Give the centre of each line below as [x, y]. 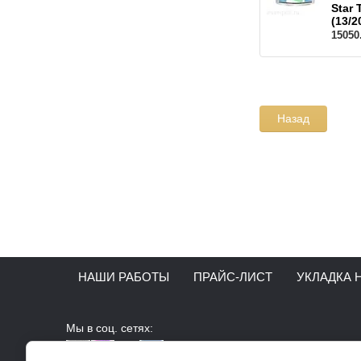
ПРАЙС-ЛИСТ [233, 277]
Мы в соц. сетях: [110, 328]
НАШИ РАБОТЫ [124, 277]
